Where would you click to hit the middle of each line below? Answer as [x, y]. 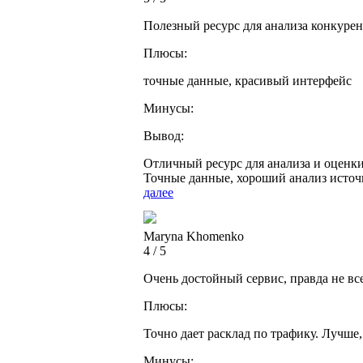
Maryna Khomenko [194, 237]
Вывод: [164, 136]
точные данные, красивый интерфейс [248, 81]
